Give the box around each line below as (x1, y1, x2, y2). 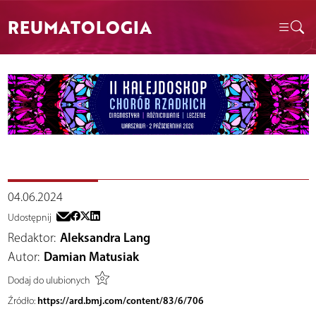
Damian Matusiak (44, 249, 139, 265)
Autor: (7, 249, 39, 265)
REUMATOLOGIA (7, 14, 152, 39)
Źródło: (7, 295, 35, 308)
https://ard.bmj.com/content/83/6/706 (37, 294, 204, 308)
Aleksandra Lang (60, 230, 150, 246)
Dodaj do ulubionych (7, 274, 90, 286)
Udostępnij (7, 212, 51, 224)
